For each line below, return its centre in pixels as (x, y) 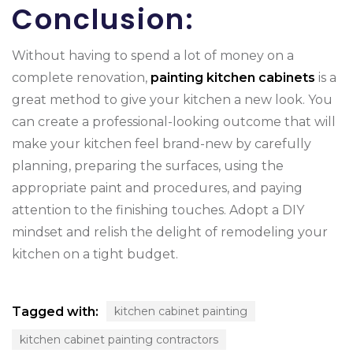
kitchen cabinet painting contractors (119, 340)
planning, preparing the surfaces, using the (148, 166)
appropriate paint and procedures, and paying (157, 188)
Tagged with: (55, 312)
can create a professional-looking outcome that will (174, 122)
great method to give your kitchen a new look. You (172, 100)
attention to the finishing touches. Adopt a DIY (158, 210)
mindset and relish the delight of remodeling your (170, 232)
